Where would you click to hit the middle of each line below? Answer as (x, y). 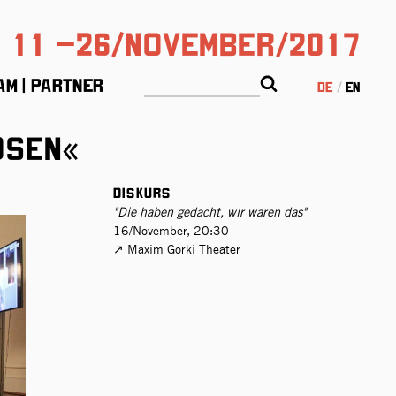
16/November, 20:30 (171, 230)
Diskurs (142, 192)
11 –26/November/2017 (186, 42)
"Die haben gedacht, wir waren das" (209, 212)
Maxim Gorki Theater (182, 249)
